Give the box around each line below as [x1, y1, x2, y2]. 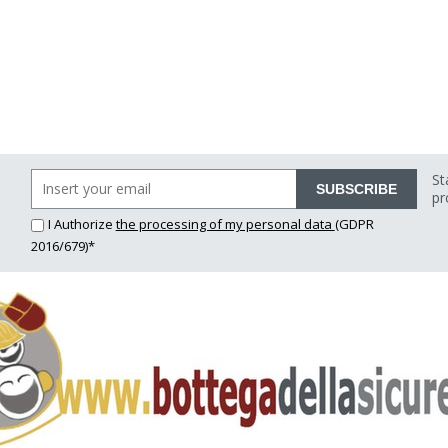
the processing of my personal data [115, 214, 335, 233]
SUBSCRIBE [316, 180, 398, 197]
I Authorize [47, 214, 116, 233]
